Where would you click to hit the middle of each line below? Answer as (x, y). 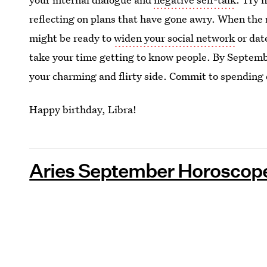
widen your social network (175, 38)
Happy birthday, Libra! (83, 109)
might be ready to (72, 38)
